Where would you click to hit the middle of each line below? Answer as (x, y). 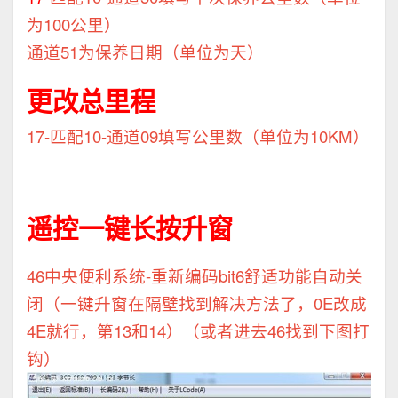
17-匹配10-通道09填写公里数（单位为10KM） (198, 135)
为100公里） (74, 24)
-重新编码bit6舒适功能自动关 (254, 275)
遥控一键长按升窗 (130, 227)
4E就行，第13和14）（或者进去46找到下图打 (198, 330)
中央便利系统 (95, 275)
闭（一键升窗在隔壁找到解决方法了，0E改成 (197, 302)
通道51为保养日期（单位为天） (145, 51)
